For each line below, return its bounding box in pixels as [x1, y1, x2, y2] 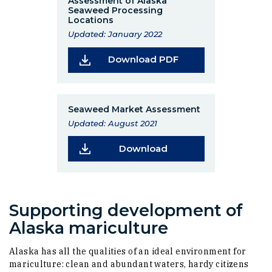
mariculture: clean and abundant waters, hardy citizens [9, 259, 249, 270]
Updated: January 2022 [67, 29, 162, 39]
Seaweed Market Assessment [67, 104, 200, 115]
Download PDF [108, 53, 179, 66]
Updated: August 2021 [67, 118, 157, 129]
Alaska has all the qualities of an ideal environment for [9, 246, 246, 257]
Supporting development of [9, 200, 243, 220]
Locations [67, 15, 114, 26]
